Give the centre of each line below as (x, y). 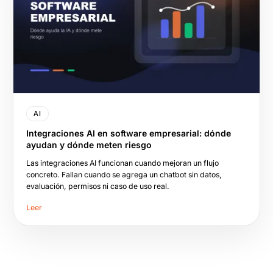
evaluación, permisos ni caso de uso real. (98, 186)
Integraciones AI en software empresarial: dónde (129, 133)
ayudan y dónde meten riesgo (89, 145)
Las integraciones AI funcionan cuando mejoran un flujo (122, 163)
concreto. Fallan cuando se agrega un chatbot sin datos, (124, 174)
